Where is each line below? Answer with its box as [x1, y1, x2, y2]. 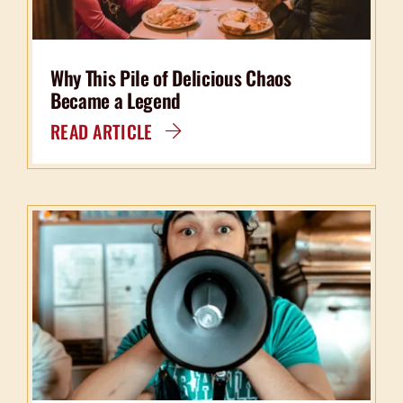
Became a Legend [49, 85, 182, 114]
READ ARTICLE [49, 117, 153, 145]
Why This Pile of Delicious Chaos [49, 62, 291, 92]
